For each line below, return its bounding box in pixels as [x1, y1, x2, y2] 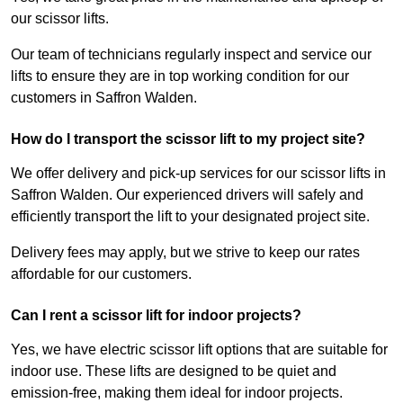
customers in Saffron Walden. [11, 90, 197, 106]
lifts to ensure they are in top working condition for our [11, 68, 349, 85]
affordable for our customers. [11, 266, 192, 282]
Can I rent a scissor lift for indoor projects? [11, 308, 301, 324]
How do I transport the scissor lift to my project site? [11, 131, 365, 148]
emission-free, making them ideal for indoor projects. [11, 385, 343, 401]
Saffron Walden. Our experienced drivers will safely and [11, 187, 363, 203]
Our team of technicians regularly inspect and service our [11, 47, 372, 63]
